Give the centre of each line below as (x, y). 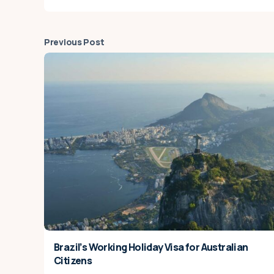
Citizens (73, 261)
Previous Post (74, 42)
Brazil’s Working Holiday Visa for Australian (151, 247)
